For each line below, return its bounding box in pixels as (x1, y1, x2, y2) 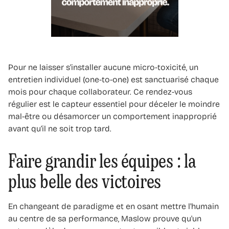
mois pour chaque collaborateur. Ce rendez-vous (8, 86, 192, 97)
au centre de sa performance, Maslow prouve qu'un (8, 213, 201, 223)
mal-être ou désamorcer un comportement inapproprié (8, 111, 217, 121)
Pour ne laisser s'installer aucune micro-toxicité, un (8, 62, 198, 72)
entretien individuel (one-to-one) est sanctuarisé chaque (8, 74, 219, 84)
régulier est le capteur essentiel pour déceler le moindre (8, 99, 220, 109)
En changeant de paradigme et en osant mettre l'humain (8, 201, 219, 211)
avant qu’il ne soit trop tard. (8, 123, 111, 133)
